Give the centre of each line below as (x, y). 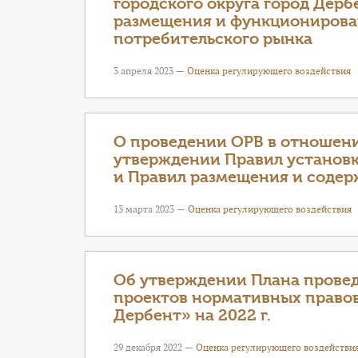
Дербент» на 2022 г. (192, 315)
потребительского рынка (213, 39)
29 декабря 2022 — (155, 347)
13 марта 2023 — (151, 209)
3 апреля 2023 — (150, 71)
